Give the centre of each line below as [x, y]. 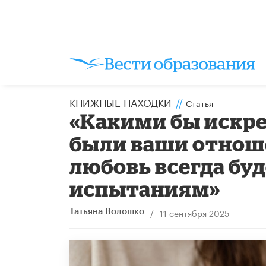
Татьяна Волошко [107, 211]
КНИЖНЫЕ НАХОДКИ [121, 101]
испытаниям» [145, 188]
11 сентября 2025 [194, 212]
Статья [199, 102]
